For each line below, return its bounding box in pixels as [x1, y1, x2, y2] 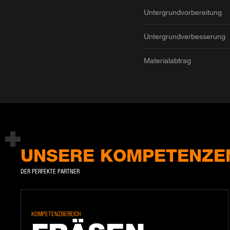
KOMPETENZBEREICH [31, 209, 81, 218]
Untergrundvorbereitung [143, 8, 222, 17]
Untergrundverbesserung [143, 32, 225, 41]
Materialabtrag [143, 56, 191, 65]
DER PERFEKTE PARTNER [21, 167, 80, 175]
